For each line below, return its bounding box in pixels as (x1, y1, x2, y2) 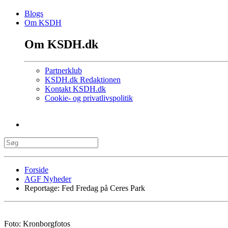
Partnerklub (45, 66, 82, 75)
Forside (24, 165, 48, 175)
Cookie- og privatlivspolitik (45, 94, 133, 103)
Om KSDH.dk (24, 37, 98, 51)
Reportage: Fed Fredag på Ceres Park (24, 184, 145, 193)
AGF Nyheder (24, 175, 71, 184)
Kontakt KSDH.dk (45, 84, 106, 94)
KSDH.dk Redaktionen (45, 75, 121, 84)
